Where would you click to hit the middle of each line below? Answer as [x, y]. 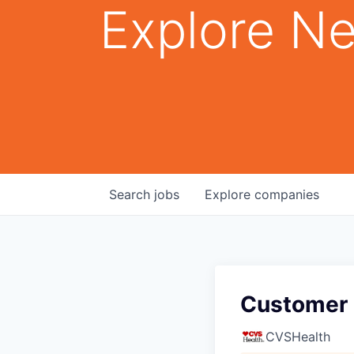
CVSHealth [298, 336]
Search [132, 194]
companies [287, 194]
